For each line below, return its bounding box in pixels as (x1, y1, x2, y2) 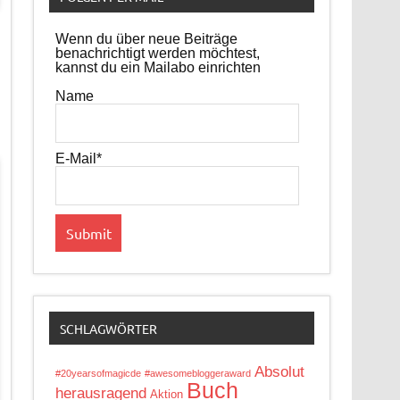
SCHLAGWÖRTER (59, 320, 157, 337)
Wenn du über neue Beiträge (55, 30, 238, 46)
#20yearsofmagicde (55, 367, 142, 379)
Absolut (254, 362, 305, 380)
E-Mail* (55, 150, 103, 166)
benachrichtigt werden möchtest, (55, 45, 261, 61)
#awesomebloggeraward (145, 367, 252, 379)
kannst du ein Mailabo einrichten (55, 59, 262, 75)
